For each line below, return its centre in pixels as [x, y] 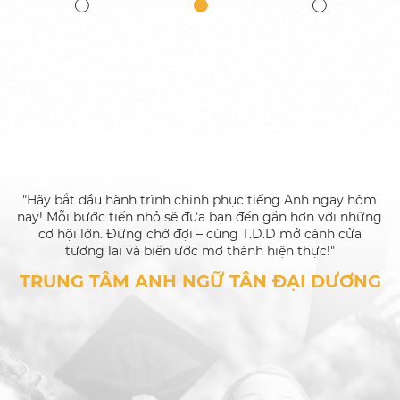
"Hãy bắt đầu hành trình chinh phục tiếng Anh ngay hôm [200, 200]
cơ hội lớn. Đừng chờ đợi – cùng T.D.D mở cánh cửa [200, 234]
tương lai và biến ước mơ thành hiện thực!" [200, 251]
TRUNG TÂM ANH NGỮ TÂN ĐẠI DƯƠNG [200, 281]
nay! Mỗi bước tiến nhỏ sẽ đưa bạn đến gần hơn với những [200, 217]
